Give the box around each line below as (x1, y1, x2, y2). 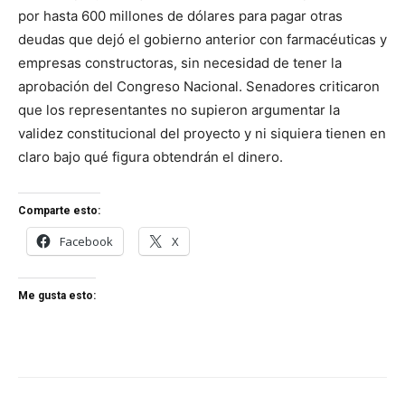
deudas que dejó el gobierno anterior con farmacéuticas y (18, 31, 387, 48)
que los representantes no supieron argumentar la (18, 101, 340, 118)
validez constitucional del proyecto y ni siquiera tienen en (18, 125, 386, 142)
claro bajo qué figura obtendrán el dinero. (18, 148, 283, 165)
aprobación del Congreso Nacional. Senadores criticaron (18, 78, 380, 95)
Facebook (60, 233, 113, 250)
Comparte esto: (18, 204, 100, 217)
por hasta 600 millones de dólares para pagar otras (18, 7, 343, 24)
